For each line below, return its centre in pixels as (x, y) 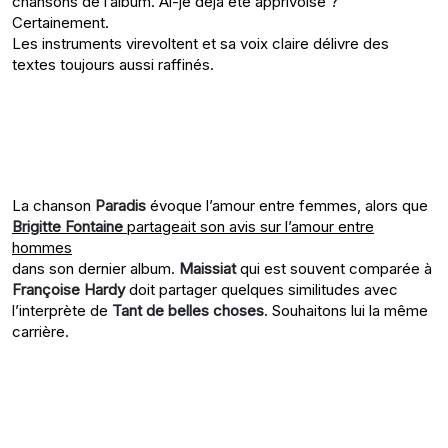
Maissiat (207, 269)
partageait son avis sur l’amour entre (248, 227)
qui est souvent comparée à (334, 269)
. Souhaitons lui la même (346, 311)
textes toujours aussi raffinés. (113, 65)
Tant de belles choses (188, 311)
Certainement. (60, 23)
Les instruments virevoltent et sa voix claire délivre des (200, 44)
